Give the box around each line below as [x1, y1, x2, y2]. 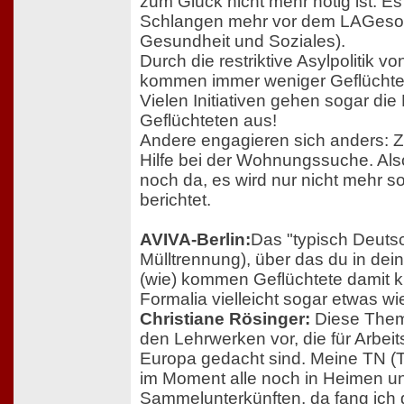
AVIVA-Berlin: [140, 230, 251, 250]
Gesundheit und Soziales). [140, 32, 345, 51]
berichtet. [140, 190, 211, 210]
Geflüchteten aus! [140, 111, 277, 131]
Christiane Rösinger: [140, 309, 310, 329]
